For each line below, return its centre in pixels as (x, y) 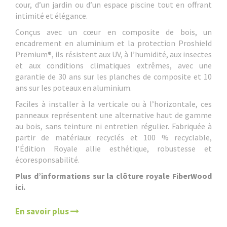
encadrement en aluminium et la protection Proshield (113, 43)
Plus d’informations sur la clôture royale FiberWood (113, 176)
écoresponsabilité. (47, 160)
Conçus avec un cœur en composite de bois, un (113, 32)
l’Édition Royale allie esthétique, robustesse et (113, 149)
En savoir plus (43, 212)
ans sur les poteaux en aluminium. (73, 88)
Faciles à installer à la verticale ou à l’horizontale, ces (113, 104)
